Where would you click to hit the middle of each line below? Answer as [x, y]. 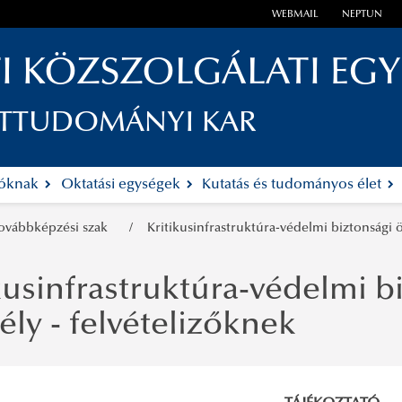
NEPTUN [362, 15]
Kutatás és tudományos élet [294, 185]
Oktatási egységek [122, 185]
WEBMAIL [296, 15]
